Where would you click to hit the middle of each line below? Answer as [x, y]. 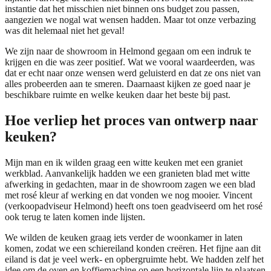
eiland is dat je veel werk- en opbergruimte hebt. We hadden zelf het [134, 259]
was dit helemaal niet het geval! [65, 31]
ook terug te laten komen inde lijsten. [75, 217]
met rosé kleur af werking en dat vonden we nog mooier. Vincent [129, 195]
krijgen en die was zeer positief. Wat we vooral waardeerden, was [130, 62]
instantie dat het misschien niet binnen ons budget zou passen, [122, 9]
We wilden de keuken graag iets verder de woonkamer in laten [124, 237]
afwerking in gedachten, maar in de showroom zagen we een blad [130, 184]
